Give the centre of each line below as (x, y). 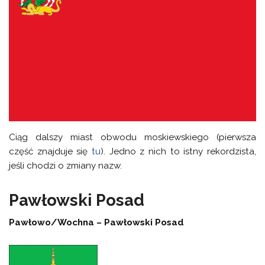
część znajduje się (51, 152)
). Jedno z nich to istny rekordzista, (178, 152)
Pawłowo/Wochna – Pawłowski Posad (97, 222)
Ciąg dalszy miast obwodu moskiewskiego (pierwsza (132, 138)
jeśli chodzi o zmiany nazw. (66, 166)
